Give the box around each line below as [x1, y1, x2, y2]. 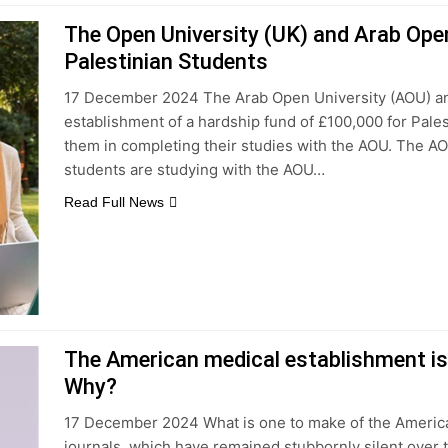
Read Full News [63, 194, 164, 210]
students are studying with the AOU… [63, 160, 325, 179]
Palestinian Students [63, 49, 268, 74]
